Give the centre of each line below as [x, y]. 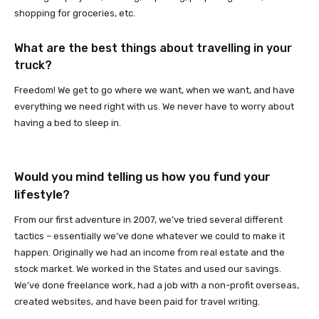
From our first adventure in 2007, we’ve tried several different [148, 220]
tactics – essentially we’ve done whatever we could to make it [150, 236]
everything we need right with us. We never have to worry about [154, 106]
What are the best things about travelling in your [153, 48]
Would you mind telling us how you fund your [142, 177]
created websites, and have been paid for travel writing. [137, 302]
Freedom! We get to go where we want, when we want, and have [155, 90]
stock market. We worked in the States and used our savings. [148, 269]
